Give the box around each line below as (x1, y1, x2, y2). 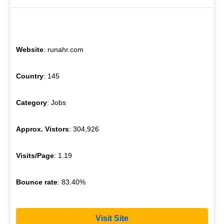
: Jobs (47, 98, 66, 107)
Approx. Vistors (16, 125, 69, 133)
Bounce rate (16, 178, 57, 186)
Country (16, 72, 43, 80)
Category (16, 98, 47, 107)
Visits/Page (16, 151, 54, 160)
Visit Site (95, 213, 128, 222)
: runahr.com (43, 45, 83, 54)
